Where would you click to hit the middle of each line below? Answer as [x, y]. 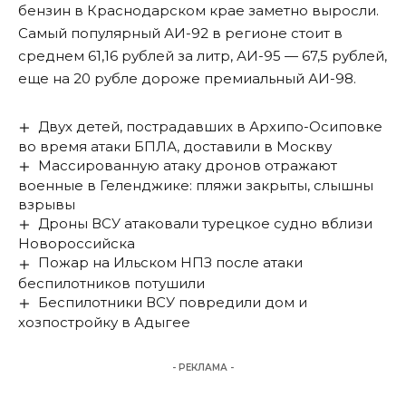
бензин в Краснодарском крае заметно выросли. [198, 11]
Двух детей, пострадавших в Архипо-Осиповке [211, 127]
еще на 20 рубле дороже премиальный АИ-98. [187, 79]
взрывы [47, 205]
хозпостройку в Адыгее [104, 322]
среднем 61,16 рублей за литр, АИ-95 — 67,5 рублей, [203, 56]
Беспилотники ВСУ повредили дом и [173, 302]
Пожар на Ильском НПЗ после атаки [171, 263]
